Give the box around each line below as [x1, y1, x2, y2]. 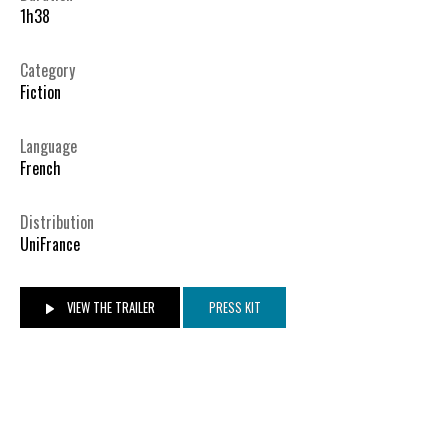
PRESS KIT [208, 297, 261, 317]
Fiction [20, 80, 61, 105]
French [20, 156, 61, 181]
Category [20, 58, 75, 83]
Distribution [20, 210, 94, 235]
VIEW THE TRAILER [63, 297, 155, 317]
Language [20, 134, 77, 159]
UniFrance [20, 232, 80, 257]
